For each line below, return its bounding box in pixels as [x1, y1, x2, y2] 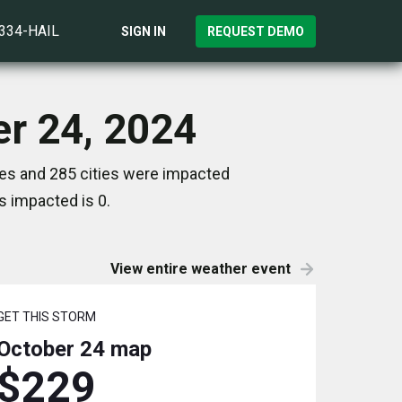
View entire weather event [110, 260, 291, 277]
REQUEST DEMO [207, 23, 304, 39]
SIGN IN [121, 23, 166, 39]
